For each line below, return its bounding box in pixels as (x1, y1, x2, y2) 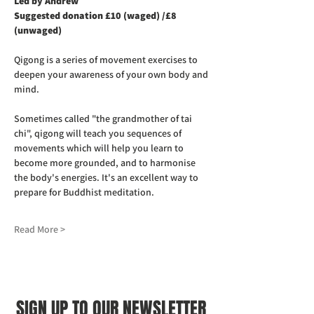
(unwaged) (14, 24, 62, 36)
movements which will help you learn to (14, 142, 186, 154)
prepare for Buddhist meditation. (14, 186, 154, 198)
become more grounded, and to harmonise (14, 156, 198, 169)
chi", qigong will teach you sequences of (14, 127, 184, 139)
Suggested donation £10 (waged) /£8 (14, 9, 179, 22)
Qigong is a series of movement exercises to (14, 53, 200, 66)
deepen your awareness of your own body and (14, 68, 210, 81)
